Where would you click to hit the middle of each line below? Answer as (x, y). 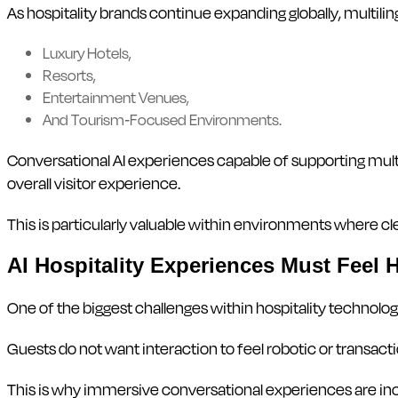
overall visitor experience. (94, 183)
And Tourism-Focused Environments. (162, 119)
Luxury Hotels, (87, 52)
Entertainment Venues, (116, 97)
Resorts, (69, 75)
